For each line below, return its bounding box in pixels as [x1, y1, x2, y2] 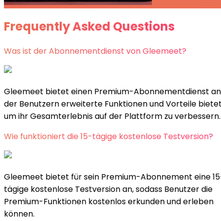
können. [4, 208, 35, 220]
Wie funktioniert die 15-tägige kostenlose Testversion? [4, 131, 213, 143]
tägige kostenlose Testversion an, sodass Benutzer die [4, 184, 213, 195]
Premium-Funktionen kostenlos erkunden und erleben [4, 196, 214, 208]
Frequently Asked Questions [4, 18, 175, 35]
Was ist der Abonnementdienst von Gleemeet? [4, 45, 186, 57]
